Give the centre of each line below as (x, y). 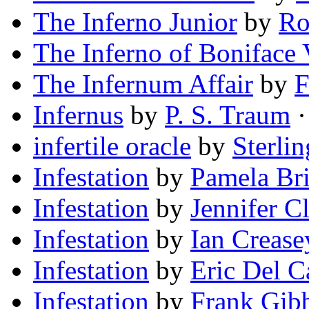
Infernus (78, 115)
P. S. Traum (228, 115)
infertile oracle (112, 146)
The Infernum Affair (143, 84)
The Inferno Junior (135, 22)
